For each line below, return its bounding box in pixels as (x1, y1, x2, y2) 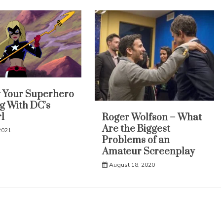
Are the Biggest (102, 122, 171, 135)
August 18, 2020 (109, 160, 155, 168)
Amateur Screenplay (102, 145, 195, 158)
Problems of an (102, 134, 170, 147)
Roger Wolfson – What (102, 111, 202, 124)
